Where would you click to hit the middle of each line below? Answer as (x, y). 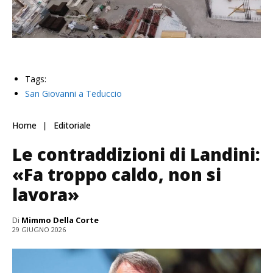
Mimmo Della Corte (60, 220)
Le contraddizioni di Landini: (136, 154)
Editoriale (72, 126)
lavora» (46, 194)
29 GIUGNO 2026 (39, 230)
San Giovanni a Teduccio (73, 93)
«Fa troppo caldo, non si (117, 174)
